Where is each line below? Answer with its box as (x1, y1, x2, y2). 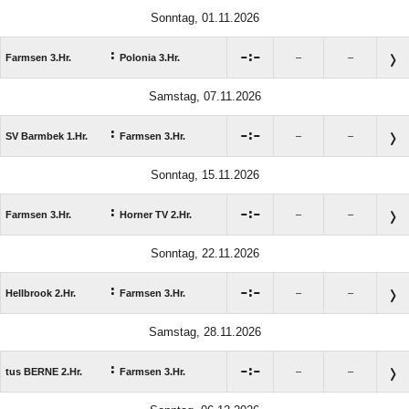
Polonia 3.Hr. (120, 51, 180, 63)
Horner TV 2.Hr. (120, 208, 192, 220)
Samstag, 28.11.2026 (148, 324, 261, 339)
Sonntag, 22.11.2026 (150, 246, 259, 260)
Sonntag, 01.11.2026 (150, 10, 259, 25)
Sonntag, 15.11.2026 (150, 167, 259, 182)
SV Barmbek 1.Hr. (5, 130, 88, 142)
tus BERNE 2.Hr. (5, 365, 82, 377)
